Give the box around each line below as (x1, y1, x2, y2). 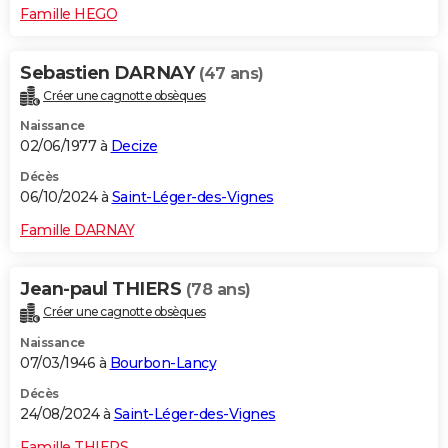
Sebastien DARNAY (20, 61, 199, 84)
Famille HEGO (20, 4, 117, 23)
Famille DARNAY (20, 221, 134, 240)
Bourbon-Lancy (109, 354, 216, 373)
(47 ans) (198, 63, 264, 83)
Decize (110, 137, 158, 156)
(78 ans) (185, 280, 251, 300)
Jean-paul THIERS (20, 278, 186, 301)
